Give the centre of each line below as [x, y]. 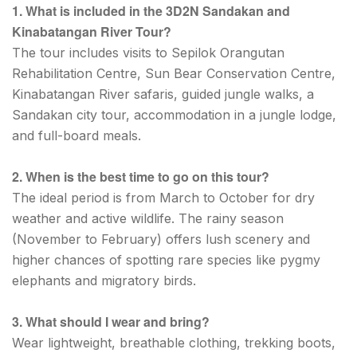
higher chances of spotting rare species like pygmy [166, 260]
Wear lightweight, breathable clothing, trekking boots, [174, 342]
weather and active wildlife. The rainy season [148, 219]
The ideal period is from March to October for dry [163, 198]
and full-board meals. [76, 136]
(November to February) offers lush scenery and [161, 239]
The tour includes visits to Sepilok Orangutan [148, 53]
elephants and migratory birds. [104, 281]
